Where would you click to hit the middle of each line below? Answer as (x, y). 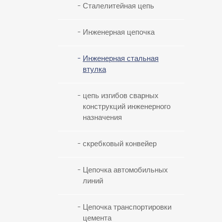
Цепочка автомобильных (125, 170)
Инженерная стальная (121, 59)
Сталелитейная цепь (118, 6)
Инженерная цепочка (119, 32)
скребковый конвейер (120, 144)
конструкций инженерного (127, 107)
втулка (94, 70)
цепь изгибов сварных (121, 96)
